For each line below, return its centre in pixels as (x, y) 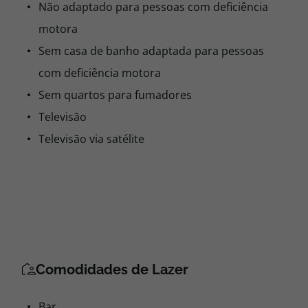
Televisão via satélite (91, 139)
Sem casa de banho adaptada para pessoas (151, 51)
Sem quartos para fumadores (115, 95)
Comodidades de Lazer (112, 269)
